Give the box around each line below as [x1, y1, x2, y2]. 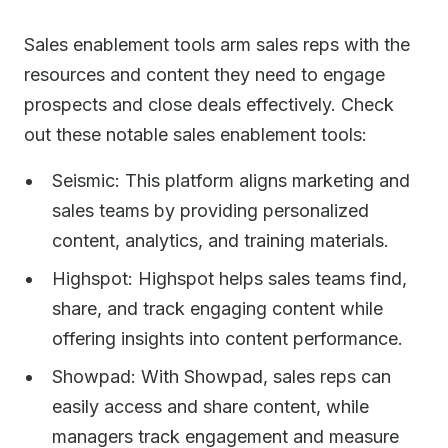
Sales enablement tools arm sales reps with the [24, 34, 410, 55]
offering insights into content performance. [52, 328, 403, 349]
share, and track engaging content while [52, 298, 383, 319]
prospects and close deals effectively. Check [24, 94, 394, 115]
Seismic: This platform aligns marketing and [52, 170, 410, 191]
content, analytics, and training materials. [52, 230, 389, 251]
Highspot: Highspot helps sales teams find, [52, 268, 407, 289]
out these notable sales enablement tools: [24, 124, 367, 145]
